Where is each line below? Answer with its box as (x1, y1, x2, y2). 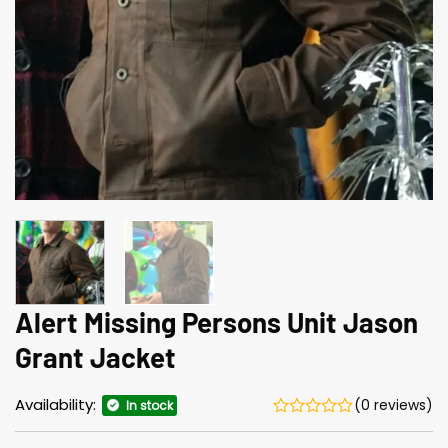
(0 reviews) (354, 394, 433, 415)
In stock (126, 396, 173, 414)
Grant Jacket (15, 339, 176, 374)
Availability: (15, 393, 100, 415)
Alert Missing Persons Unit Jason (15, 304, 418, 339)
